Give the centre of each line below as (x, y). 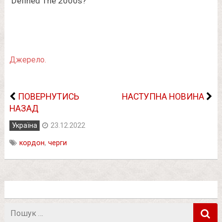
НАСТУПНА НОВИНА (163, 96)
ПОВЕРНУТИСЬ (48, 96)
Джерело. (28, 59)
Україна (24, 125)
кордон (32, 143)
